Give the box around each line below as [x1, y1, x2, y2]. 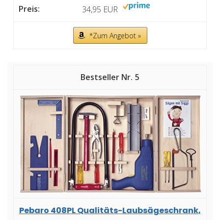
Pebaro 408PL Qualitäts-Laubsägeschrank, [19, 204, 201, 216]
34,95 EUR [82, 3, 118, 15]
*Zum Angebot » [89, 30, 141, 40]
